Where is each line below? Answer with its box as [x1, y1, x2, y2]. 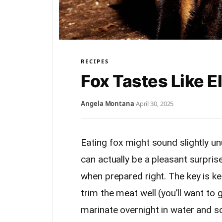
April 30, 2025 [135, 99, 174, 108]
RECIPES [81, 57, 110, 65]
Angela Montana [81, 99, 134, 108]
